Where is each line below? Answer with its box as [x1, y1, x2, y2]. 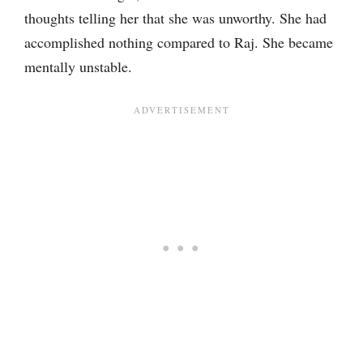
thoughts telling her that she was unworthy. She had [24, 8, 327, 28]
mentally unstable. [24, 57, 132, 76]
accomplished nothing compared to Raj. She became [24, 32, 333, 52]
